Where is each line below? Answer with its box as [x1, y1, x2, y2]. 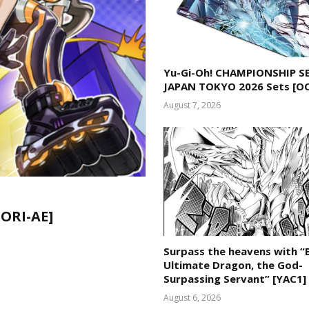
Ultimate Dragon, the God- [163, 257, 303, 272]
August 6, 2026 [163, 291, 221, 303]
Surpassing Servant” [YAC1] [163, 271, 306, 286]
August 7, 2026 [163, 99, 221, 112]
